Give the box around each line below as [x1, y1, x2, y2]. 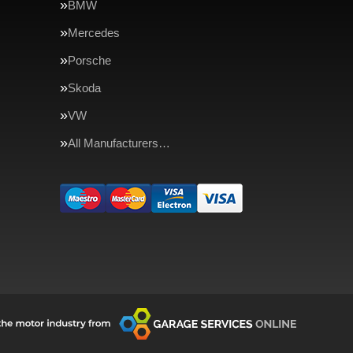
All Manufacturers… [68, 136, 170, 150]
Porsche [68, 54, 111, 67]
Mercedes [68, 26, 120, 39]
